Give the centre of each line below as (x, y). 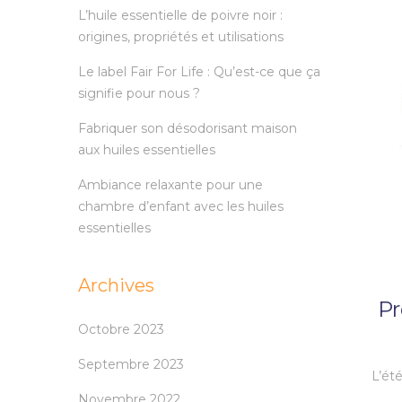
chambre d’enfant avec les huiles (181, 207)
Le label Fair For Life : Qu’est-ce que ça (199, 72)
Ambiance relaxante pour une (170, 185)
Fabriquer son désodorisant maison (188, 129)
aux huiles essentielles (147, 150)
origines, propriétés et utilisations (181, 37)
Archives (116, 286)
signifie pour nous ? (139, 94)
